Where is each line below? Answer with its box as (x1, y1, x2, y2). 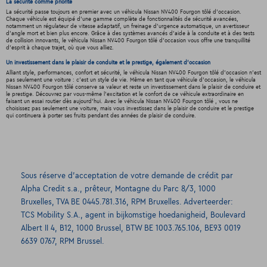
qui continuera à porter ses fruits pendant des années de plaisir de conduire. (5, 113, 196, 119)
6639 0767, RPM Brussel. (21, 237, 104, 246)
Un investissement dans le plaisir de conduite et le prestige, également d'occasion (5, 60, 210, 66)
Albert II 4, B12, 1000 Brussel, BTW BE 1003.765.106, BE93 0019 (21, 223, 241, 232)
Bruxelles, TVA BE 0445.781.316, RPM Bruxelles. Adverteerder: (21, 197, 233, 206)
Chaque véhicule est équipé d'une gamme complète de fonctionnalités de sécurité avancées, (5, 16, 238, 23)
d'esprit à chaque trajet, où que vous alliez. (5, 45, 114, 51)
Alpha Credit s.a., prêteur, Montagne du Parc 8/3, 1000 (21, 184, 216, 193)
